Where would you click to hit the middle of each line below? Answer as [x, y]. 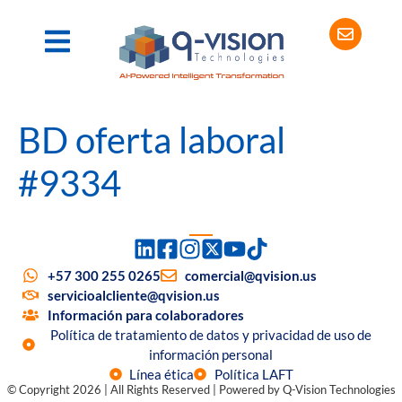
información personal [211, 355]
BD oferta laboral [152, 140]
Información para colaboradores [145, 315]
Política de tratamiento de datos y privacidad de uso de [211, 335]
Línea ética [162, 375]
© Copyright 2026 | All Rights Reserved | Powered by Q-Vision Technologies [201, 390]
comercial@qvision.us [251, 276]
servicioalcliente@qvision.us [133, 296]
